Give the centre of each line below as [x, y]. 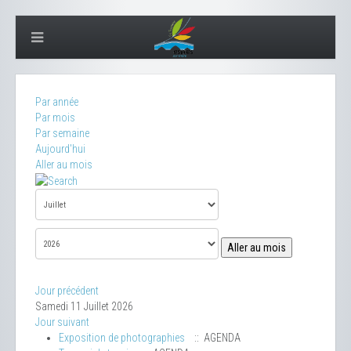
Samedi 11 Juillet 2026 [84, 307]
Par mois [55, 118]
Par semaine [62, 133]
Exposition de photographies [122, 338]
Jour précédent [67, 291]
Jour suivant [62, 322]
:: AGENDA [215, 338]
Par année [57, 102]
